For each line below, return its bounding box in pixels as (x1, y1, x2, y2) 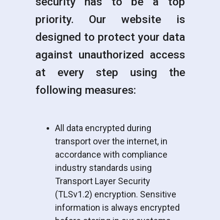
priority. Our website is (35, 12, 185, 26)
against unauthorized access (35, 48, 185, 61)
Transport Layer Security (55, 175, 150, 186)
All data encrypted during (55, 122, 151, 133)
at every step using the (35, 65, 185, 79)
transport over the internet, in (55, 136, 167, 146)
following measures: (35, 83, 136, 96)
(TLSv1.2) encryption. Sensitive (55, 189, 176, 199)
